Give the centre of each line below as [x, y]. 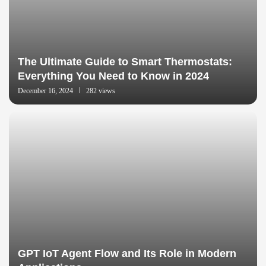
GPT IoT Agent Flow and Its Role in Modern [127, 253]
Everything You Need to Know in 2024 [113, 76]
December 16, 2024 [45, 91]
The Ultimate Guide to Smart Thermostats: [125, 61]
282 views [101, 91]
